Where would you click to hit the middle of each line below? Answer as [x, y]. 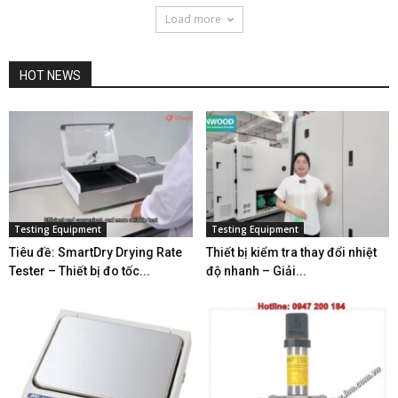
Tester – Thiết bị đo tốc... [80, 271]
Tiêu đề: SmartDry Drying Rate [96, 252]
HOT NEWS [50, 75]
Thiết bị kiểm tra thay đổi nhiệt [291, 252]
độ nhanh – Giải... [256, 271]
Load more [193, 19]
